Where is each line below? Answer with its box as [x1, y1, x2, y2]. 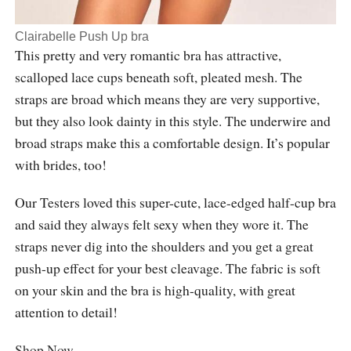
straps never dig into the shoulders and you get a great [14, 236, 313, 255]
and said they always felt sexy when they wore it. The [14, 214, 309, 233]
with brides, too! [14, 154, 107, 174]
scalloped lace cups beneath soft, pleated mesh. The [14, 67, 302, 86]
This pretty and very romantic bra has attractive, [14, 45, 281, 64]
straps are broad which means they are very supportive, [14, 89, 320, 108]
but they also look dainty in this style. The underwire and [14, 110, 331, 130]
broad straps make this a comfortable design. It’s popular [14, 132, 330, 152]
